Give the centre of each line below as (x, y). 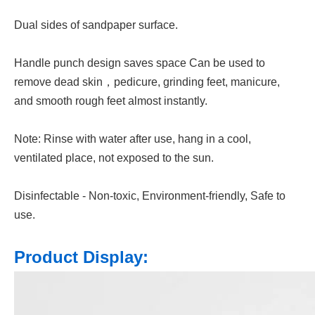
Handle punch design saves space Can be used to (140, 63)
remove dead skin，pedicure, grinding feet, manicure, (147, 82)
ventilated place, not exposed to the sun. (114, 158)
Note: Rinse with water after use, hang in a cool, (133, 139)
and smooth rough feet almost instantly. (111, 101)
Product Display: (81, 257)
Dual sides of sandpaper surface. (96, 25)
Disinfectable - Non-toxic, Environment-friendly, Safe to (150, 196)
